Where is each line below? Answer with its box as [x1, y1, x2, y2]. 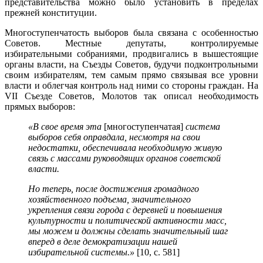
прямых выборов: [5, 101, 75, 112]
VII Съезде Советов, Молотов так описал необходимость [5, 90, 258, 101]
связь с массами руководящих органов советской [28, 153, 221, 163]
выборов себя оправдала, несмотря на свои [28, 131, 200, 142]
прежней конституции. [5, 7, 97, 18]
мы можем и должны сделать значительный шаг [28, 225, 228, 236]
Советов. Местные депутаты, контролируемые [5, 38, 258, 48]
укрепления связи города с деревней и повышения [28, 204, 222, 215]
